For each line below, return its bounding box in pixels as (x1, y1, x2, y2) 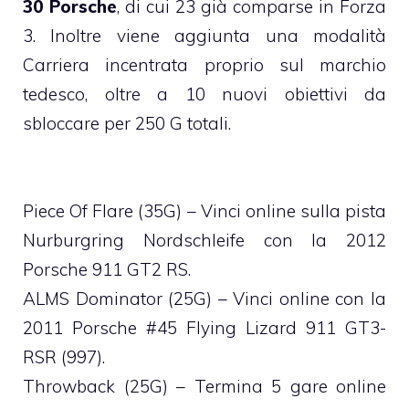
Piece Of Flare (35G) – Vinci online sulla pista (23, 200, 386, 223)
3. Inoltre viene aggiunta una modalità (23, 25, 386, 47)
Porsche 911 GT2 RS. (23, 258, 191, 281)
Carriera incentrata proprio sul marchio (23, 54, 386, 77)
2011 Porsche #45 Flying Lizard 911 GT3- (23, 317, 386, 340)
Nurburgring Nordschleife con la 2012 (23, 229, 386, 252)
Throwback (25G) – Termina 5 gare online (23, 375, 386, 398)
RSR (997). (23, 346, 105, 369)
